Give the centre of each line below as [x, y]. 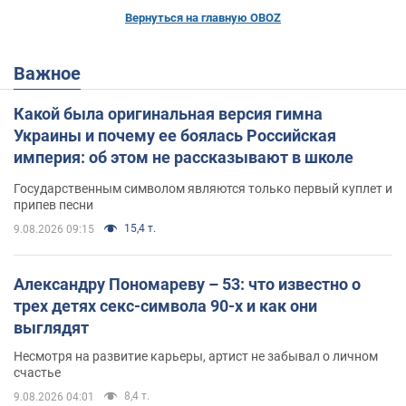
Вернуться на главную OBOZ [203, 17]
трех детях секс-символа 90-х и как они [165, 305]
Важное [53, 73]
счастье [37, 372]
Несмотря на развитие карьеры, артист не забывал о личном [196, 356]
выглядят [51, 327]
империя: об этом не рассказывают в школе [184, 157]
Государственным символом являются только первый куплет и [203, 188]
